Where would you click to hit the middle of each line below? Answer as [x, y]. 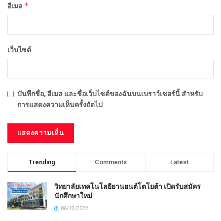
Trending [42, 162]
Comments [110, 162]
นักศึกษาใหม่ [73, 196]
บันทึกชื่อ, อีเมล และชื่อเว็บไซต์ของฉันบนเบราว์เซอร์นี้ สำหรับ [110, 93]
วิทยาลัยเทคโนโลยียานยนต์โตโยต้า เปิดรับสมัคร [128, 186]
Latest [179, 162]
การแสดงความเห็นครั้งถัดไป [60, 104]
